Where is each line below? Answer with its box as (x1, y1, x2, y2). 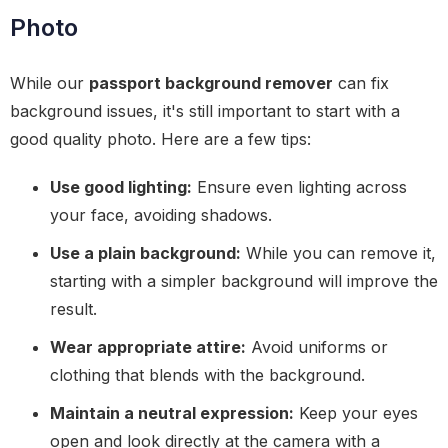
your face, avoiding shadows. (50, 205, 272, 225)
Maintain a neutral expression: (50, 403, 294, 423)
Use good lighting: (50, 177, 192, 197)
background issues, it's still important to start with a (10, 101, 400, 121)
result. (50, 299, 97, 319)
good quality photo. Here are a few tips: (10, 129, 311, 149)
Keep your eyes (294, 403, 418, 423)
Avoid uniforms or (246, 337, 388, 357)
